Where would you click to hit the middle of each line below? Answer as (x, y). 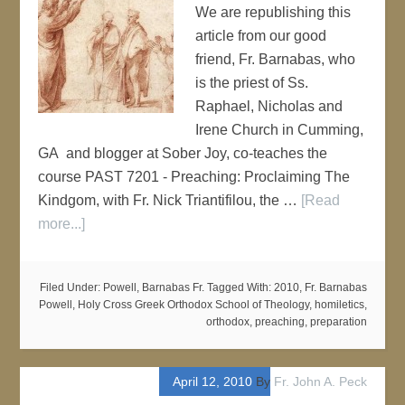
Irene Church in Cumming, (280, 130)
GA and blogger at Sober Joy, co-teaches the (183, 153)
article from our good (261, 36)
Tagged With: (240, 287)
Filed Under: (71, 287)
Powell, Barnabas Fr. (153, 287)
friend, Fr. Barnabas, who (276, 59)
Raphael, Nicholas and (269, 106)
